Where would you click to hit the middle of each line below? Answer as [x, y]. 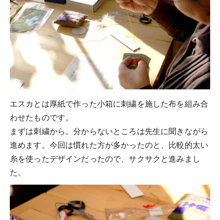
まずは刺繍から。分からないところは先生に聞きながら [109, 131]
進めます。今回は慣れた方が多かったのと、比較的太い [109, 145]
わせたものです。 [42, 118]
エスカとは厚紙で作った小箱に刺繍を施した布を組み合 [109, 104]
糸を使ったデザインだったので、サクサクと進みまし [105, 159]
